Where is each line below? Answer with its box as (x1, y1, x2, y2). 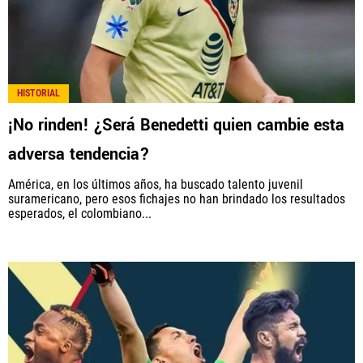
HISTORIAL (17, 88, 60, 100)
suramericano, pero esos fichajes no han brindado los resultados (8, 191, 345, 207)
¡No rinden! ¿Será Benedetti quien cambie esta (8, 113, 344, 138)
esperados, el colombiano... (8, 206, 152, 222)
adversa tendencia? (8, 143, 150, 167)
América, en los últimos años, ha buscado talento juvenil (8, 177, 303, 193)
